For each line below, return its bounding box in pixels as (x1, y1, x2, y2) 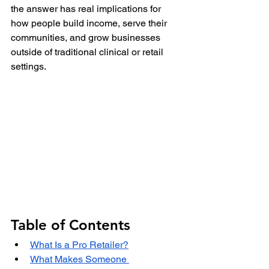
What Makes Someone (30, 253, 129, 265)
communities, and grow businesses (11, 31, 163, 43)
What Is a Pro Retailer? (30, 239, 128, 251)
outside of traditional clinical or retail (11, 46, 166, 58)
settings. (11, 60, 46, 72)
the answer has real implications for (11, 2, 163, 14)
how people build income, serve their (11, 17, 169, 29)
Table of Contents (11, 216, 130, 234)
